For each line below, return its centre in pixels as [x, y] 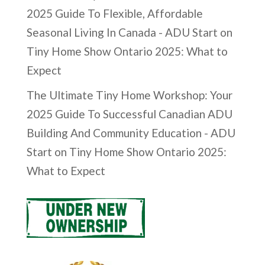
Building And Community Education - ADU [131, 132]
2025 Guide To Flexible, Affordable [114, 14]
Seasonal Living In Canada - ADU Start [122, 33]
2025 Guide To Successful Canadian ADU [129, 114]
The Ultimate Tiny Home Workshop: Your [129, 95]
